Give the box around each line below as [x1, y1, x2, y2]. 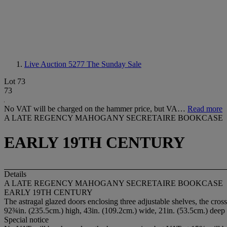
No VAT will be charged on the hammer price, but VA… [4, 104, 187, 113]
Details [4, 169, 26, 178]
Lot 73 [4, 77, 25, 86]
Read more [187, 104, 222, 113]
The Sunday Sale [87, 60, 141, 68]
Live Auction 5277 [24, 60, 87, 68]
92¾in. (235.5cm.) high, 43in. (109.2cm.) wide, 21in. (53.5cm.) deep [4, 206, 225, 215]
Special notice [4, 215, 49, 224]
